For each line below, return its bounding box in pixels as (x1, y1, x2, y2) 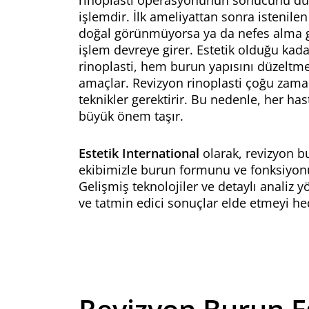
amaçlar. (79, 74, 132, 91)
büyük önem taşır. (79, 108, 183, 124)
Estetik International (79, 145, 199, 161)
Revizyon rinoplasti (132, 74, 242, 91)
